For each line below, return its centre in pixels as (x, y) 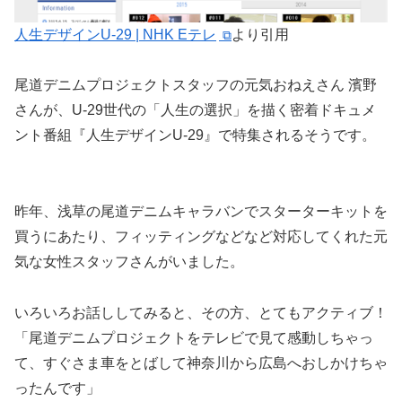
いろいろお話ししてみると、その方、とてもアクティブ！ (201, 312)
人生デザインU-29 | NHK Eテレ (115, 34)
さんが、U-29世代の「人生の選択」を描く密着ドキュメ (195, 110)
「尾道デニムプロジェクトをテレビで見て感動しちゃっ (194, 337)
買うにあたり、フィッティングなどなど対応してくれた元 (201, 237)
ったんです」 (57, 388)
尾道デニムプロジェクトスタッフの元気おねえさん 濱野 (196, 85)
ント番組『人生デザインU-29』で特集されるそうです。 (195, 135)
